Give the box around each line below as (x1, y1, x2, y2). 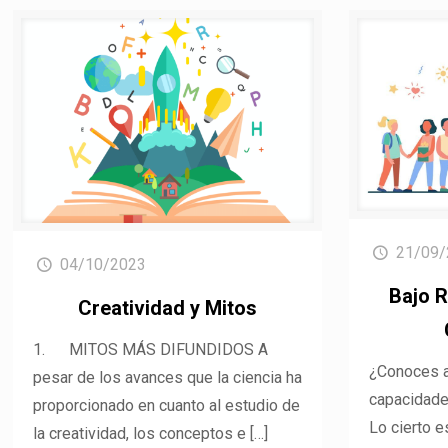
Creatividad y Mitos (78, 295, 258, 320)
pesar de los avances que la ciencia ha (33, 367, 303, 387)
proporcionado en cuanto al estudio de (33, 395, 301, 415)
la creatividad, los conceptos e (33, 423, 247, 443)
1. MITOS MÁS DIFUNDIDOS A (33, 339, 269, 359)
